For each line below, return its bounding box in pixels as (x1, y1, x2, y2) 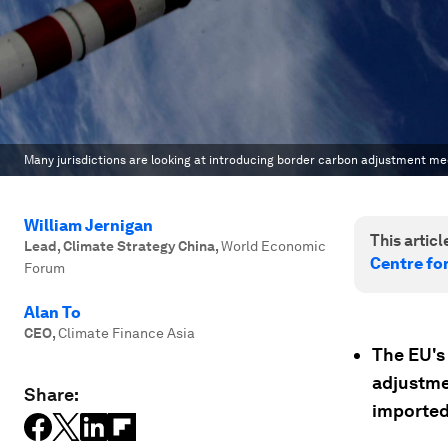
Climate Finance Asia (58, 325, 195, 341)
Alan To (24, 303, 81, 322)
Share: (24, 384, 79, 405)
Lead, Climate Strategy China (24, 238, 215, 254)
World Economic (221, 238, 326, 254)
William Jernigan (24, 216, 153, 235)
